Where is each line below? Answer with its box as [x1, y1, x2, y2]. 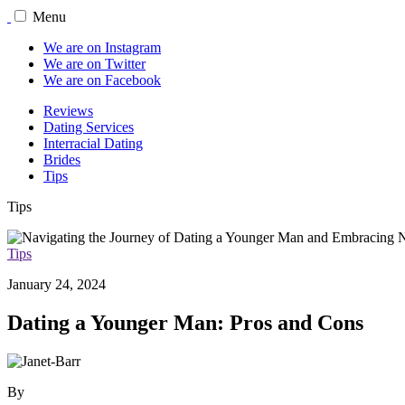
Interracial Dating [43, 136, 143, 151]
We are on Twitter [43, 56, 146, 71]
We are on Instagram [43, 40, 161, 55]
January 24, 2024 [7, 277, 106, 292]
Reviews [43, 103, 93, 118]
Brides [43, 152, 80, 167]
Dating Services [43, 119, 134, 135]
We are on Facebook [43, 72, 161, 88]
